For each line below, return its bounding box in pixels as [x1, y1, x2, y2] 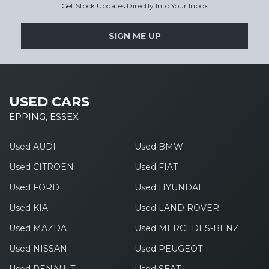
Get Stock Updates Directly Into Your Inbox [61, 1, 208, 11]
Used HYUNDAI [134, 182, 201, 193]
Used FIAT [134, 162, 178, 173]
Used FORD [9, 182, 59, 193]
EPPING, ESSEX [9, 111, 79, 123]
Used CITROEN [9, 162, 74, 173]
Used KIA [9, 202, 48, 214]
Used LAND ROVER [134, 202, 219, 214]
